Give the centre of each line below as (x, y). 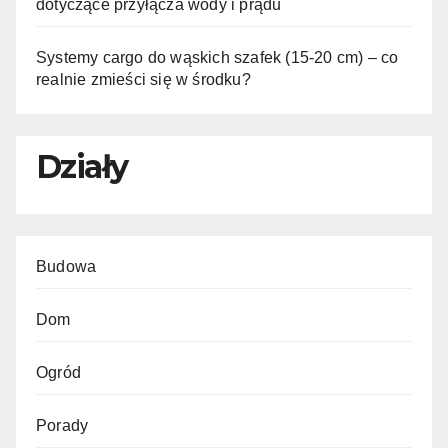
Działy (82, 166)
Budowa (66, 267)
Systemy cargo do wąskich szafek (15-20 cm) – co (217, 57)
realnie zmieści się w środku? (143, 79)
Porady (62, 426)
